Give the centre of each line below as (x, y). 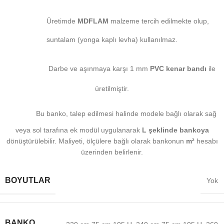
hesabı (206, 141)
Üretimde (59, 21)
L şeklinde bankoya (175, 130)
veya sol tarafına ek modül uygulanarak (78, 130)
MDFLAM (93, 21)
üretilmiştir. (112, 89)
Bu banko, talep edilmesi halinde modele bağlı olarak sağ (124, 114)
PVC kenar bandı (178, 68)
